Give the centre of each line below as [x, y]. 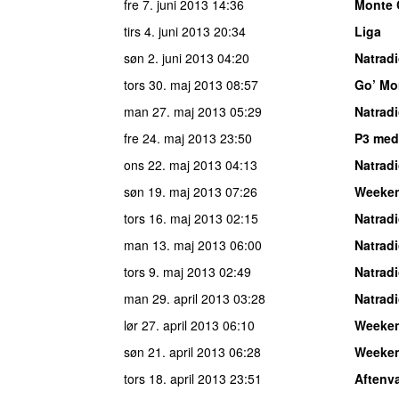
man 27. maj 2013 [175, 111]
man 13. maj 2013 [175, 244]
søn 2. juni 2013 [169, 57]
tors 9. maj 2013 [170, 271]
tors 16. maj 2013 [173, 218]
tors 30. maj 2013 [173, 84]
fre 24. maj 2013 [170, 138]
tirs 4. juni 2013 [167, 31]
